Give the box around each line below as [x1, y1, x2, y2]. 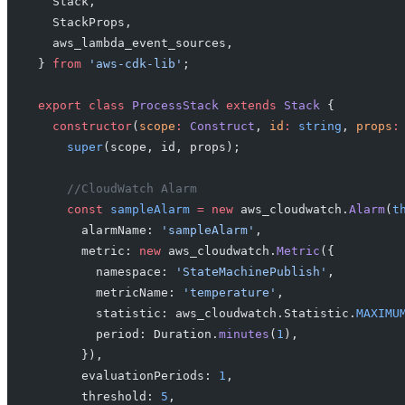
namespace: [37, 265, 175, 279]
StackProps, [37, 15, 132, 30]
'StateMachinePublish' [174, 265, 327, 279]
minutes [218, 327, 269, 342]
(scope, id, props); [102, 140, 240, 155]
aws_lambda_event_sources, [37, 36, 233, 51]
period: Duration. [37, 327, 219, 342]
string [290, 119, 342, 134]
